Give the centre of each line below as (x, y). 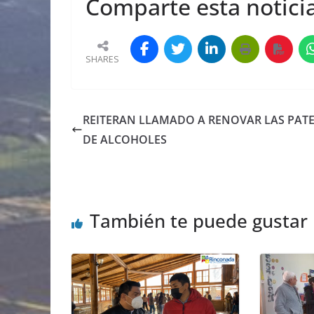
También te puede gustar (199, 221)
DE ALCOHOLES (125, 140)
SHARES (102, 60)
